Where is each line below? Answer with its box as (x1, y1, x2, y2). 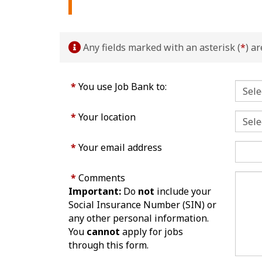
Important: (68, 185, 121, 198)
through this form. (68, 239, 149, 252)
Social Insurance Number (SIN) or (68, 198, 216, 212)
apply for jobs (120, 225, 183, 239)
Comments (78, 171, 126, 185)
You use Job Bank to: (78, 80, 167, 94)
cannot (87, 225, 120, 239)
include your (154, 185, 211, 198)
